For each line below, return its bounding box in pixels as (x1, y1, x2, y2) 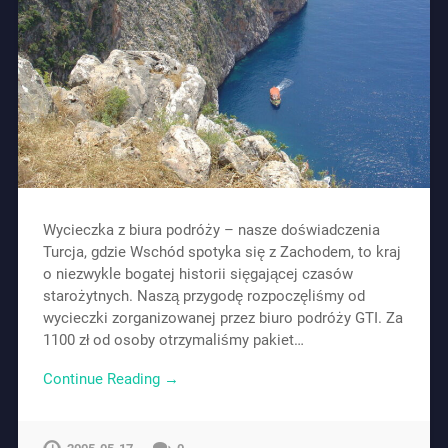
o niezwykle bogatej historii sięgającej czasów (42, 265, 353, 284)
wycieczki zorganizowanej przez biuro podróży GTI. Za (42, 309, 403, 328)
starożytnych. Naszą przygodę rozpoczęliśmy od (42, 287, 365, 306)
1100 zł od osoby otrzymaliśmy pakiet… (42, 331, 304, 350)
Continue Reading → (42, 369, 179, 388)
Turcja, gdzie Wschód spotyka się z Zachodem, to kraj (42, 243, 401, 262)
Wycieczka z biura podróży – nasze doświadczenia (42, 221, 380, 240)
